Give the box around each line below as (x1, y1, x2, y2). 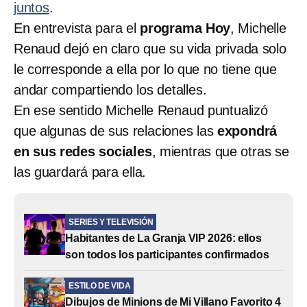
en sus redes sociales (14, 143, 152, 159)
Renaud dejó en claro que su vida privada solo (14, 40, 286, 56)
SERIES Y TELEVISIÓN (69, 217, 153, 227)
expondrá (217, 123, 278, 138)
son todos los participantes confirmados (65, 248, 269, 260)
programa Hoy (140, 20, 231, 36)
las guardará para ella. (14, 164, 147, 180)
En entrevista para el (14, 20, 140, 36)
